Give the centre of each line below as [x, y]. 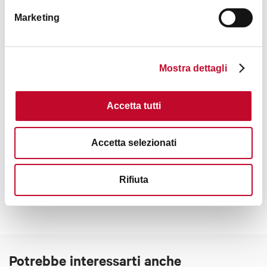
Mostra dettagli [193, 68]
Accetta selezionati [133, 142]
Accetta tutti [133, 105]
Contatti [35, 150]
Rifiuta [133, 179]
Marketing [37, 17]
